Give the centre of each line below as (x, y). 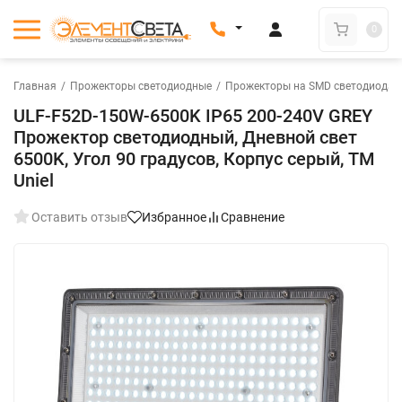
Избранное (174, 217)
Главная (35, 86)
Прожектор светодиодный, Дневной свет (185, 137)
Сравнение (253, 217)
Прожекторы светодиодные (141, 86)
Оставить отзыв (79, 217)
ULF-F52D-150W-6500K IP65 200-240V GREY (193, 116)
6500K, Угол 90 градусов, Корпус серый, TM (194, 159)
